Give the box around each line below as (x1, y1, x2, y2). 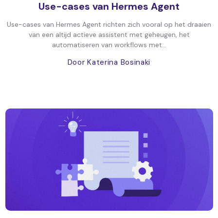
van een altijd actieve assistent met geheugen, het (28, 30, 190, 39)
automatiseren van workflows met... (52, 40, 166, 49)
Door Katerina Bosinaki (67, 57, 151, 67)
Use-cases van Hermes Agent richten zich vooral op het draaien (7, 20, 211, 29)
